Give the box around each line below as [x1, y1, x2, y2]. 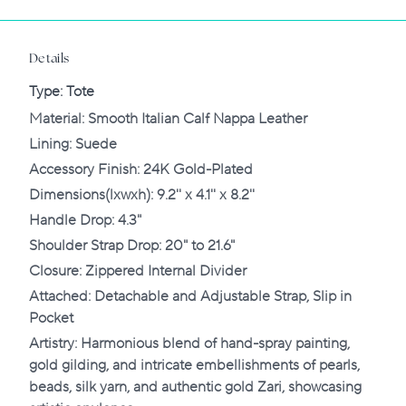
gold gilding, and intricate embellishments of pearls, [29, 356, 360, 375]
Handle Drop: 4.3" [29, 211, 141, 230]
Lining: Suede [29, 135, 117, 154]
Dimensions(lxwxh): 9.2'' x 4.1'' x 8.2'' [29, 186, 255, 205]
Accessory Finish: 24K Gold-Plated [29, 160, 253, 179]
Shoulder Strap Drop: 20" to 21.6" [29, 237, 235, 256]
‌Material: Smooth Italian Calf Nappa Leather [29, 110, 307, 129]
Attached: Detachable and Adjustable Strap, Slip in [29, 287, 352, 306]
